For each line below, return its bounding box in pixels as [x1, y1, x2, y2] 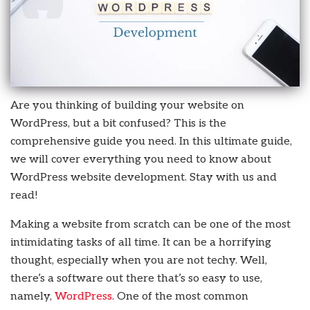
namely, [10, 290, 55, 304]
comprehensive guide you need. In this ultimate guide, [10, 135, 292, 149]
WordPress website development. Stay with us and [10, 171, 277, 185]
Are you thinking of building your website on [10, 99, 244, 113]
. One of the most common [112, 290, 248, 304]
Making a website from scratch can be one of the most [10, 218, 291, 232]
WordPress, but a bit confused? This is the [10, 117, 226, 131]
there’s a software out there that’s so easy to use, [10, 272, 262, 286]
